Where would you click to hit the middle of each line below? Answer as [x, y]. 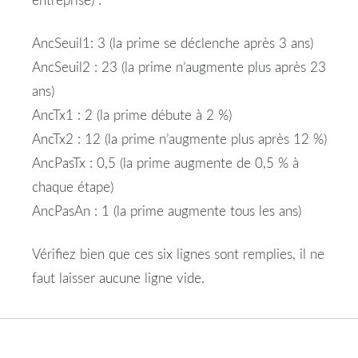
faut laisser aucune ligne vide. [118, 279]
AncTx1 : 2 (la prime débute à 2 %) [132, 116]
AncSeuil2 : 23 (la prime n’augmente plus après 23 [179, 68]
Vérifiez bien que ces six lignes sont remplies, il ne [178, 255]
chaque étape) [73, 188]
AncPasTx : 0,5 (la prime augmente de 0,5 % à [165, 164]
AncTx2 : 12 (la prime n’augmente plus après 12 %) [179, 140]
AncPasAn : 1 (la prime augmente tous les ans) [167, 212]
